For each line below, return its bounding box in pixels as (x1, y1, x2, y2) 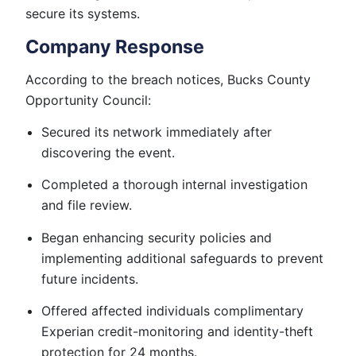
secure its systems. (25, 6, 140, 22)
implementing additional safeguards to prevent (41, 250, 323, 266)
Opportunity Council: (25, 91, 151, 108)
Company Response (25, 35, 204, 58)
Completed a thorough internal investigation (41, 176, 308, 193)
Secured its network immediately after (41, 123, 272, 140)
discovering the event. (41, 144, 175, 161)
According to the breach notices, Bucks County (25, 71, 311, 87)
